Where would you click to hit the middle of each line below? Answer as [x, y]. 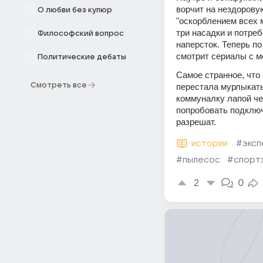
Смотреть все [59, 85]
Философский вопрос [81, 33]
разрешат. [196, 122]
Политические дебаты [82, 57]
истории [210, 143]
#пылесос [198, 160]
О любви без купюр [75, 10]
